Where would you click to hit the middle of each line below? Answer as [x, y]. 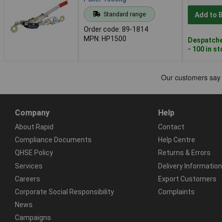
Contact [171, 127]
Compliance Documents [53, 140]
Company [32, 112]
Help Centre [176, 140]
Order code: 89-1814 [116, 29]
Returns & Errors [184, 153]
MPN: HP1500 [105, 38]
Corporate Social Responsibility [64, 192]
